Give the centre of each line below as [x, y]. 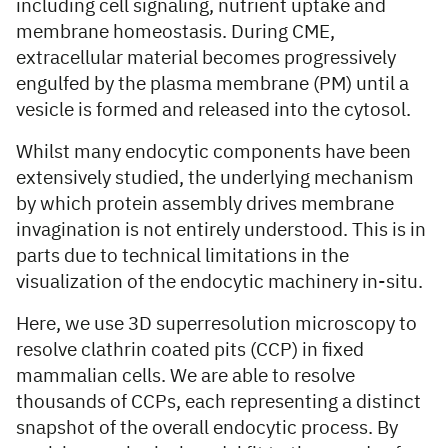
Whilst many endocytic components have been [213, 152]
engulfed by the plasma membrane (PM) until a [212, 84]
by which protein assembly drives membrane [205, 204]
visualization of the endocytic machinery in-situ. [219, 282]
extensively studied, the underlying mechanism [215, 178]
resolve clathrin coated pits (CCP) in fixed [190, 350]
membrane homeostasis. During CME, [175, 32]
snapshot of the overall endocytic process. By [207, 428]
